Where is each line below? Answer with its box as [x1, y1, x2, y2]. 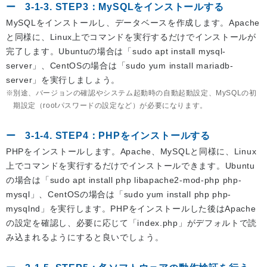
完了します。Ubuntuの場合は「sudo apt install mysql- [6, 46, 226, 57]
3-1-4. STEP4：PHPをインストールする [25, 131, 210, 141]
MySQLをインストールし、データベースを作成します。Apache [6, 18, 260, 28]
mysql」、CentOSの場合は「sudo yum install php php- [6, 190, 232, 200]
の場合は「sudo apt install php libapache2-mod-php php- [6, 175, 242, 185]
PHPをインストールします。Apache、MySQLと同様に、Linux [6, 147, 257, 157]
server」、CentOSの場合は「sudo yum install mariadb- [6, 61, 234, 71]
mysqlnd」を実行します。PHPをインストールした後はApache [6, 204, 256, 214]
